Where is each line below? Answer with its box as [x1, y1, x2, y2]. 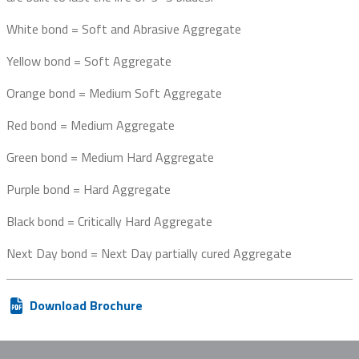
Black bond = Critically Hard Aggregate [6, 212, 212, 232]
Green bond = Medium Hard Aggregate [6, 147, 214, 167]
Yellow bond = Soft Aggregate [6, 51, 171, 71]
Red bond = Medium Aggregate [6, 115, 175, 135]
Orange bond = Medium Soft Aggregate [6, 83, 222, 103]
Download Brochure [26, 296, 143, 316]
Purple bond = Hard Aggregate [6, 179, 171, 200]
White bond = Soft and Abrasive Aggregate [6, 19, 241, 39]
